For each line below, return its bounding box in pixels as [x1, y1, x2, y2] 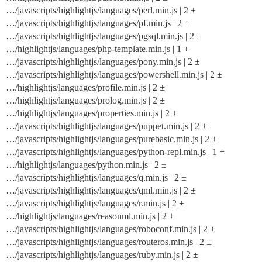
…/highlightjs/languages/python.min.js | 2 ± [6, 160, 167, 170]
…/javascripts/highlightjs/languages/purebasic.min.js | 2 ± [6, 134, 217, 144]
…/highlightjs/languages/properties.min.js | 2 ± [6, 108, 177, 118]
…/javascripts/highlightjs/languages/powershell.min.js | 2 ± [6, 70, 222, 80]
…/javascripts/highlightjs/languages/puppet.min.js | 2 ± [6, 121, 207, 131]
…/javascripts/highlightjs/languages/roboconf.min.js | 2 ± [6, 224, 215, 234]
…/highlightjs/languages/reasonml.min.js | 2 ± [6, 211, 174, 221]
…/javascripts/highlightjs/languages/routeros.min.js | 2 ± [6, 237, 212, 247]
